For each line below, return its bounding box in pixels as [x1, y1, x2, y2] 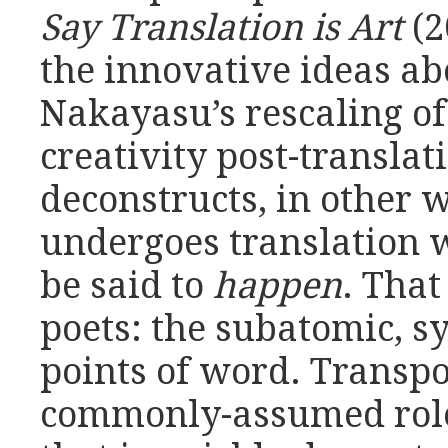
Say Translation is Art [40, 7, 403, 50]
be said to [40, 265, 213, 308]
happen [213, 265, 342, 308]
